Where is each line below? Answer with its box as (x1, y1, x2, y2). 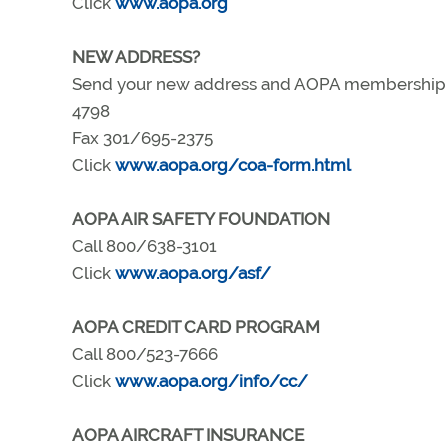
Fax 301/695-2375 (72, 128, 213, 148)
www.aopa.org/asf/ (115, 263, 271, 283)
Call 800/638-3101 (72, 236, 217, 256)
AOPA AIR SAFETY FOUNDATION (72, 209, 330, 229)
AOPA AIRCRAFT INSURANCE (72, 425, 304, 445)
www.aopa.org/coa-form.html (115, 155, 351, 175)
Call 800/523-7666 (72, 344, 218, 364)
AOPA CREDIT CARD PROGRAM (72, 317, 320, 337)
